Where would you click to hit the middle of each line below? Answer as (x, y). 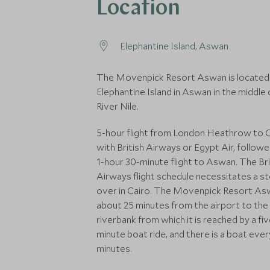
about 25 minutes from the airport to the (182, 205)
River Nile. (118, 106)
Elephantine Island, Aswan (174, 46)
